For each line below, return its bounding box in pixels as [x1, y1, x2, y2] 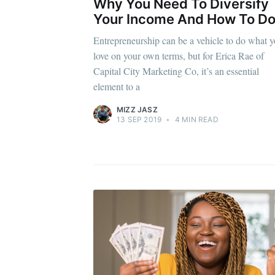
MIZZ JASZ [117, 104, 158, 114]
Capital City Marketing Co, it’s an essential [93, 64, 259, 77]
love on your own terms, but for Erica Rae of [93, 48, 264, 62]
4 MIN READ [172, 114, 219, 124]
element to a [93, 79, 140, 93]
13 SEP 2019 [117, 114, 162, 124]
